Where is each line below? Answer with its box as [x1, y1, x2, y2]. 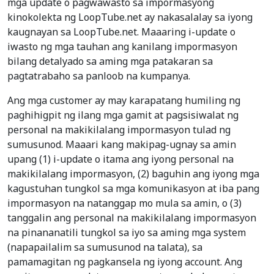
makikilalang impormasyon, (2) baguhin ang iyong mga [7, 167, 259, 181]
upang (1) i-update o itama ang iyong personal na [7, 152, 234, 166]
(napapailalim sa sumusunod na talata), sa [7, 240, 202, 254]
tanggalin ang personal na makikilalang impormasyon [7, 211, 256, 225]
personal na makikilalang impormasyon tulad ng [7, 123, 231, 137]
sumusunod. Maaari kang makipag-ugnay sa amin [7, 138, 236, 152]
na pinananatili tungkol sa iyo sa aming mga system [7, 226, 246, 240]
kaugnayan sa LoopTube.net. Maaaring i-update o [7, 25, 235, 39]
